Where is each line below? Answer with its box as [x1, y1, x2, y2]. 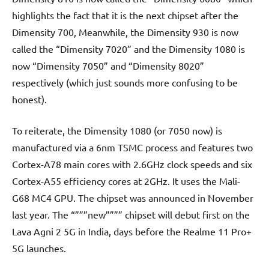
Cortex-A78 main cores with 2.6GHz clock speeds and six [12, 157, 252, 170]
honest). [12, 92, 47, 105]
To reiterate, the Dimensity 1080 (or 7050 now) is [12, 124, 222, 136]
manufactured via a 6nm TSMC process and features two [12, 141, 253, 153]
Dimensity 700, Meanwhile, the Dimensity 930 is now [12, 25, 238, 38]
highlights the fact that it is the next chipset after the [12, 8, 238, 21]
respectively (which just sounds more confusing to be [12, 76, 238, 88]
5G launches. [12, 241, 66, 254]
